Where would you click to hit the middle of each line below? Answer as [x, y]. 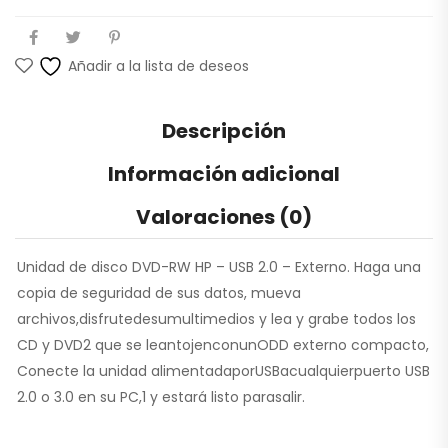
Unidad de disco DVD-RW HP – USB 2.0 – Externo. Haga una [219, 267]
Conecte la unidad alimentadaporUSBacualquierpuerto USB [223, 371]
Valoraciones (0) [224, 217]
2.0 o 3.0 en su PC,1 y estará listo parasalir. [161, 397]
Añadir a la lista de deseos [158, 66]
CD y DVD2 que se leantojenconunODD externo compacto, [223, 345]
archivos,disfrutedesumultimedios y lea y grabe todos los [216, 319]
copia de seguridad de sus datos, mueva [159, 293]
